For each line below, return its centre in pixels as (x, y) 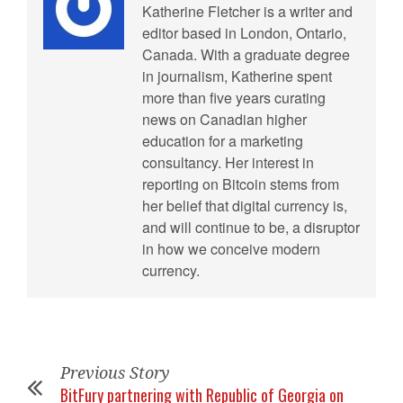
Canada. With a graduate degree (246, 54)
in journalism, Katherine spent (237, 76)
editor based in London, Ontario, (244, 33)
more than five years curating (234, 98)
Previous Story (115, 373)
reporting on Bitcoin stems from (241, 184)
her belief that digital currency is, (245, 206)
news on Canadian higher (224, 119)
